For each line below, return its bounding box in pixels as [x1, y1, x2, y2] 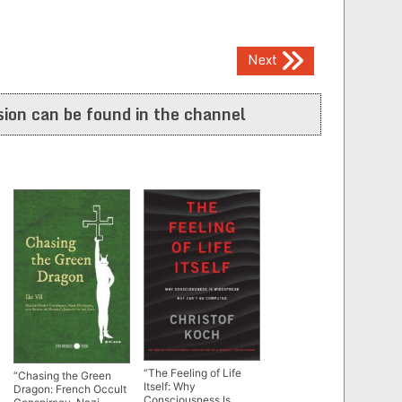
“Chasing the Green [13, 368, 111, 382]
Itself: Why [144, 380, 196, 394]
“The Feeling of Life [144, 366, 241, 380]
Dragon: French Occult [13, 381, 127, 396]
